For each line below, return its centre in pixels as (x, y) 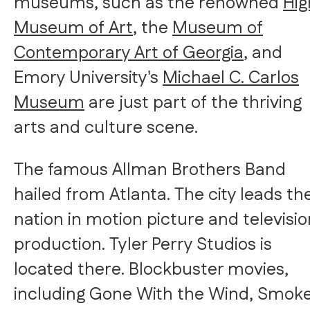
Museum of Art (73, 28)
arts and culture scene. (108, 128)
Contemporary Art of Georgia (129, 53)
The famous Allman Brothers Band (150, 170)
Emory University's (88, 78)
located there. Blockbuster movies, (151, 270)
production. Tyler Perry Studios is (143, 245)
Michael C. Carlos (231, 78)
